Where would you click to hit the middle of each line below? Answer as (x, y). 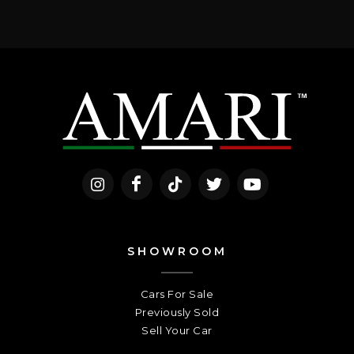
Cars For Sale (177, 294)
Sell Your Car (177, 330)
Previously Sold (177, 312)
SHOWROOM (177, 251)
